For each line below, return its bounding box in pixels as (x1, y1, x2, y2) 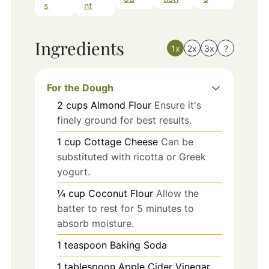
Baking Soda (109, 238, 167, 251)
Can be (160, 135, 193, 148)
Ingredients (34, 36, 124, 59)
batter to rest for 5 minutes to (56, 202, 194, 214)
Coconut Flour (88, 187, 153, 199)
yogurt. (56, 165, 90, 178)
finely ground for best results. (56, 113, 192, 126)
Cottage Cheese (83, 135, 158, 148)
